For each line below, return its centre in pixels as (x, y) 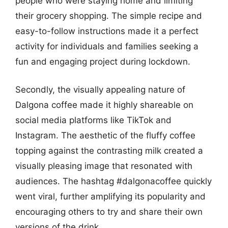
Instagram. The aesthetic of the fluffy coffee (105, 135)
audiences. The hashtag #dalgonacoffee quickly (113, 181)
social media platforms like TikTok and (93, 120)
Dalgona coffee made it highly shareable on (104, 105)
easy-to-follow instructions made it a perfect (107, 31)
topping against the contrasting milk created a (109, 151)
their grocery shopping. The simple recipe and (109, 16)
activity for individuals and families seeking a (107, 46)
